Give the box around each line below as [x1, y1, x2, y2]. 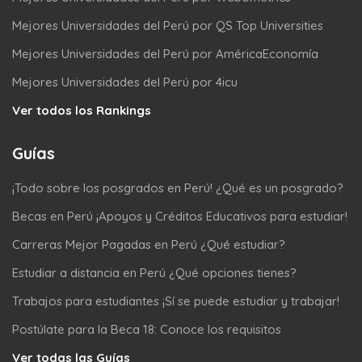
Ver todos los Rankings [12, 103, 151, 119]
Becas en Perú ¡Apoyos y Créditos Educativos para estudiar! [12, 208, 347, 225]
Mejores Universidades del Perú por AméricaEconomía [12, 46, 318, 62]
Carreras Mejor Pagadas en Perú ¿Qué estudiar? [12, 237, 285, 253]
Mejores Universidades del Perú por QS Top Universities [12, 18, 323, 34]
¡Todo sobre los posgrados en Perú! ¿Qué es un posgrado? [12, 180, 343, 196]
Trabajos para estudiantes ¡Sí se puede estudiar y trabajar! [12, 293, 339, 309]
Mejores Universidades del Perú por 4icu [12, 74, 238, 90]
